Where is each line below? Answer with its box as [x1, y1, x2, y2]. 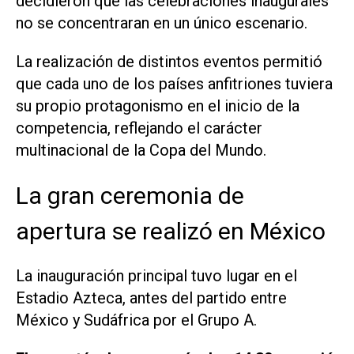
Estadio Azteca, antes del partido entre [16, 288, 287, 307]
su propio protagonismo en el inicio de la [16, 96, 299, 116]
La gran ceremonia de [16, 181, 244, 209]
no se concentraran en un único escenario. [16, 13, 307, 33]
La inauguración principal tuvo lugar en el [16, 265, 297, 285]
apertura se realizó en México [16, 217, 326, 245]
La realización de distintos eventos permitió [16, 52, 322, 72]
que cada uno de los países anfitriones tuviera [16, 74, 333, 94]
